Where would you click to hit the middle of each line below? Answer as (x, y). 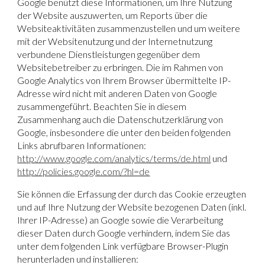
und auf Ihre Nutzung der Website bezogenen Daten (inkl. (132, 206)
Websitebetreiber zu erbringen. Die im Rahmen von (120, 67)
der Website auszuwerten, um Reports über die (113, 15)
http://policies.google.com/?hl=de (84, 171)
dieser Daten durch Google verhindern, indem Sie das (124, 232)
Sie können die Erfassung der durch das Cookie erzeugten (132, 193)
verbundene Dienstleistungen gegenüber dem (109, 54)
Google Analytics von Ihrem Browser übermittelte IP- (124, 80)
